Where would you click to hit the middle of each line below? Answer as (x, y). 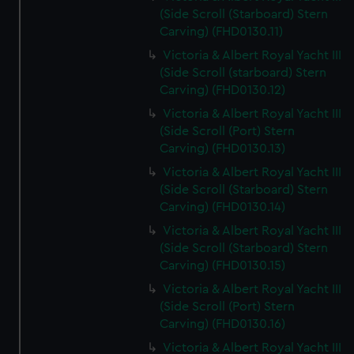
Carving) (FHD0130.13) (223, 149)
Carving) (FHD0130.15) (223, 265)
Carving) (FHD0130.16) (223, 324)
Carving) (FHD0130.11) (222, 32)
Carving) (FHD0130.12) (223, 90)
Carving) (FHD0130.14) (223, 207)
